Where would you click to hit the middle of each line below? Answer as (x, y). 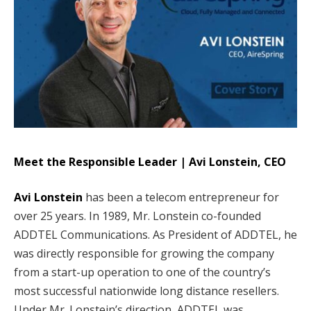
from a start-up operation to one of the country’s (142, 272)
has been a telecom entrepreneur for (181, 197)
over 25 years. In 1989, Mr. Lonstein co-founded (137, 216)
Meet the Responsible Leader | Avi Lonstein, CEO (150, 161)
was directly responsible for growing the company (144, 254)
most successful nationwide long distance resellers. (146, 291)
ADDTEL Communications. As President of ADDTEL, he (155, 235)
